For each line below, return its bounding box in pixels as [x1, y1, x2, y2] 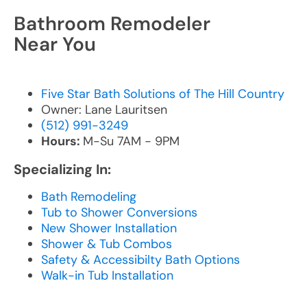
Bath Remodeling [41, 188, 136, 205]
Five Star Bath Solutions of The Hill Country [41, 85, 284, 102]
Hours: [41, 132, 83, 149]
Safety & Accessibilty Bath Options [41, 251, 240, 268]
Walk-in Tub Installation [41, 267, 173, 284]
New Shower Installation [41, 219, 177, 236]
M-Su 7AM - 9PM [83, 132, 180, 149]
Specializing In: [14, 160, 111, 178]
